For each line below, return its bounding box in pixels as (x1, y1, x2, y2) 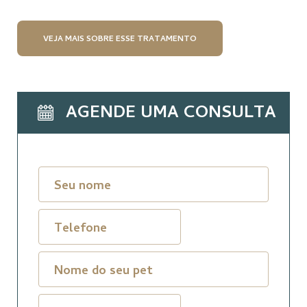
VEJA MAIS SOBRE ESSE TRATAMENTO (43, 33, 197, 47)
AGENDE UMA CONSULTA (65, 100, 276, 129)
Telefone (54, 219, 107, 240)
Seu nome (54, 177, 111, 197)
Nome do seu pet (54, 262, 153, 282)
